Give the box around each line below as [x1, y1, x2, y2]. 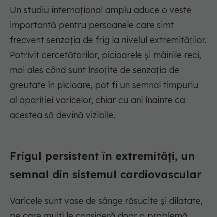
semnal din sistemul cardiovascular [10, 168, 201, 182]
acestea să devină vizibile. [10, 109, 115, 121]
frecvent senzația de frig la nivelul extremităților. [10, 34, 206, 46]
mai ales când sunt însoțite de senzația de [10, 64, 179, 76]
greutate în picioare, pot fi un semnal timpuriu [10, 79, 198, 91]
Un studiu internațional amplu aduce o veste [10, 4, 191, 16]
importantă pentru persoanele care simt [10, 19, 174, 31]
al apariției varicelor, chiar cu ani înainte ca [10, 94, 185, 106]
